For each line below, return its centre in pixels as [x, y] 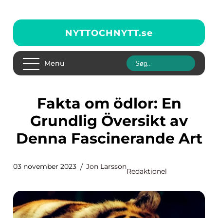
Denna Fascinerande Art [109, 138]
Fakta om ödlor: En [41, 103]
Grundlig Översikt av [109, 121]
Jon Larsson [106, 166]
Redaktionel [147, 171]
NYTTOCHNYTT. [103, 33]
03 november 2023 [45, 166]
